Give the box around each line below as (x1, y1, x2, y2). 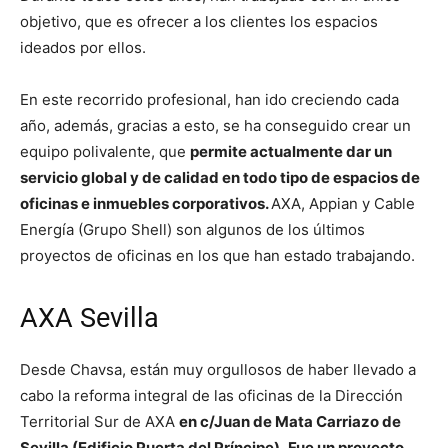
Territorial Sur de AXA (20, 412, 179, 432)
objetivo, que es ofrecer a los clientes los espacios (20, 12, 378, 32)
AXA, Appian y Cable (271, 194, 415, 214)
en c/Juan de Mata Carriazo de (179, 412, 401, 432)
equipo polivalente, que (20, 142, 190, 162)
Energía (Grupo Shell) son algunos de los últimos (20, 220, 365, 240)
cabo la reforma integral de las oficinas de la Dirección (20, 386, 403, 406)
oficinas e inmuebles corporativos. (20, 194, 271, 214)
